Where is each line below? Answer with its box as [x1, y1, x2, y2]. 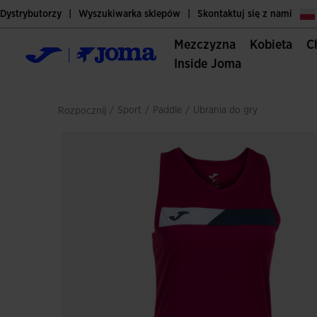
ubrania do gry [200, 105, 258, 115]
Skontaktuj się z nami [197, 8, 292, 19]
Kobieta [258, 39, 293, 52]
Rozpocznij [58, 106, 107, 116]
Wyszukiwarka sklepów [79, 8, 180, 19]
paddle [158, 105, 183, 115]
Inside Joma [178, 58, 242, 71]
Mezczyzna [184, 39, 236, 52]
